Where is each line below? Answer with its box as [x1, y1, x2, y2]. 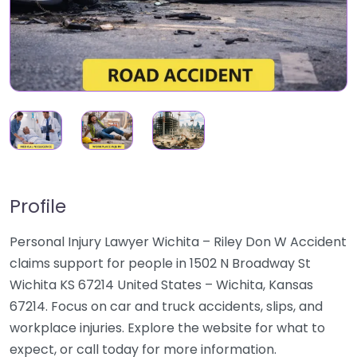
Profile [10, 193, 66, 220]
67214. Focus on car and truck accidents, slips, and [10, 297, 323, 316]
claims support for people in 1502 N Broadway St [10, 254, 311, 273]
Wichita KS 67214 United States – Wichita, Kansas [10, 276, 313, 295]
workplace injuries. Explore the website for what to [10, 319, 325, 338]
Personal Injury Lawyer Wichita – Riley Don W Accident [10, 233, 347, 252]
